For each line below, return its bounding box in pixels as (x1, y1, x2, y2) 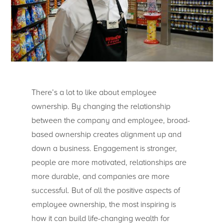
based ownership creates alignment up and (31, 129, 181, 139)
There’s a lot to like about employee (31, 87, 156, 97)
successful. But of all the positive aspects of (31, 185, 180, 195)
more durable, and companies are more (31, 171, 169, 181)
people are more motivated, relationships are (31, 157, 186, 167)
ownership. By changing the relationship (31, 101, 170, 111)
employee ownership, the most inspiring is (31, 199, 176, 209)
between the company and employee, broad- (31, 115, 190, 125)
